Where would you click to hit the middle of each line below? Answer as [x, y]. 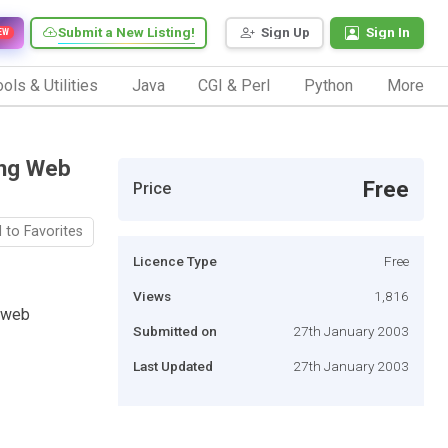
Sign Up [285, 32]
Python [329, 85]
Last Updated [173, 365]
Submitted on [175, 330]
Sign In [388, 32]
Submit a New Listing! [126, 32]
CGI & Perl [234, 85]
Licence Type [175, 260]
